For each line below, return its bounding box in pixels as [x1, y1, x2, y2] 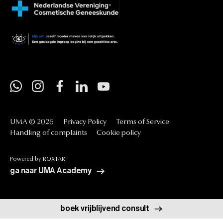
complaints [51, 129, 87, 137]
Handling [10, 129, 41, 137]
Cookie [97, 129, 120, 137]
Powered [10, 156, 33, 162]
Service [146, 118, 169, 126]
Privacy [63, 118, 86, 126]
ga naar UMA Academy [10, 167, 92, 175]
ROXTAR [43, 156, 65, 162]
